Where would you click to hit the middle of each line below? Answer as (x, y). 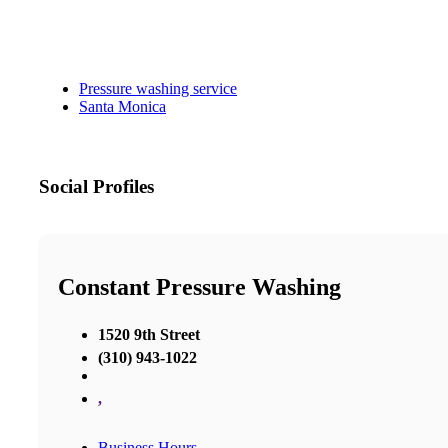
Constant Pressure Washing (199, 287)
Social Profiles (96, 187)
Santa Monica (122, 107)
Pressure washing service (158, 89)
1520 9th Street (149, 334)
